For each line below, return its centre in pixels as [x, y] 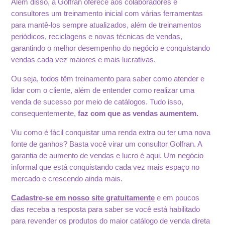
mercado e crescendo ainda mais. [67, 179]
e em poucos [177, 198]
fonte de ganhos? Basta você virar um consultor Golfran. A [107, 144]
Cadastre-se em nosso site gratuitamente [83, 198]
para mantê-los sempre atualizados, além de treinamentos [106, 25]
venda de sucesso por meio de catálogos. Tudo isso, [97, 102]
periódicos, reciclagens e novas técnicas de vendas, [97, 36]
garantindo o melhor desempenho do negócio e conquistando [111, 48]
